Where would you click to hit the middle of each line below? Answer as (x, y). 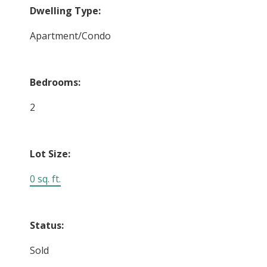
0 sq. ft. (46, 179)
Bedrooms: (55, 83)
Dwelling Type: (66, 11)
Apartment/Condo (71, 36)
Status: (47, 226)
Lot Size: (50, 154)
